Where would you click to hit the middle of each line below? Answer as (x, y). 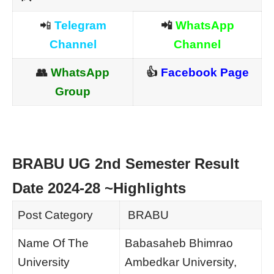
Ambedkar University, (180, 262)
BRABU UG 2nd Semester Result (126, 164)
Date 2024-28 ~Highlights (101, 188)
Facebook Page (205, 73)
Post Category (55, 215)
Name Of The (53, 243)
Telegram (80, 26)
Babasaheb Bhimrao (179, 243)
